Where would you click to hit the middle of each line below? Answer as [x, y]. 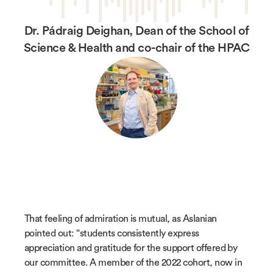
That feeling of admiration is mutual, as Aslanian [121, 219]
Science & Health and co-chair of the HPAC [136, 48]
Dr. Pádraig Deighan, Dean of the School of [136, 31]
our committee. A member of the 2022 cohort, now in [133, 263]
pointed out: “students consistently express [112, 234]
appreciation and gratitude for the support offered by [131, 248]
